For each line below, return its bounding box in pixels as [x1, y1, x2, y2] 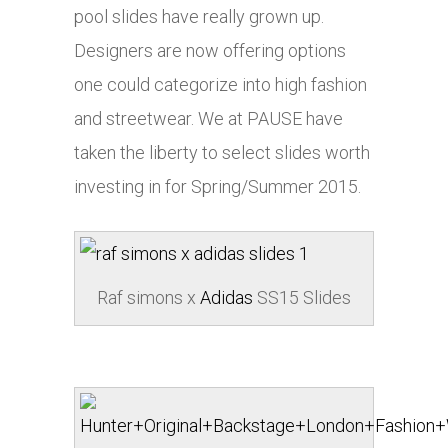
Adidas [200, 287, 253, 309]
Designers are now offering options [74, 40, 346, 62]
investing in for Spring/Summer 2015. [74, 176, 361, 198]
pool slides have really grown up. [74, 6, 324, 28]
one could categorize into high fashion [74, 74, 367, 96]
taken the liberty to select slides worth [74, 142, 370, 164]
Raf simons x [97, 287, 200, 309]
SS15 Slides [253, 287, 351, 309]
